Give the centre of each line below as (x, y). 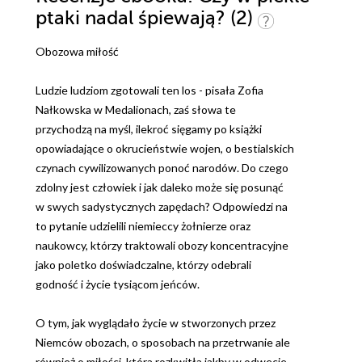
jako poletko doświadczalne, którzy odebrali (143, 265)
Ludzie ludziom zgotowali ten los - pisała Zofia (149, 90)
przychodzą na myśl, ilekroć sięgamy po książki (149, 129)
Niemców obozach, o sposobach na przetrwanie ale (163, 343)
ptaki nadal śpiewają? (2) (147, 19)
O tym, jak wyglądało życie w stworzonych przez (156, 323)
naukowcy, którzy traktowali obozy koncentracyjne (162, 246)
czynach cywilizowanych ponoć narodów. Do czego (162, 168)
